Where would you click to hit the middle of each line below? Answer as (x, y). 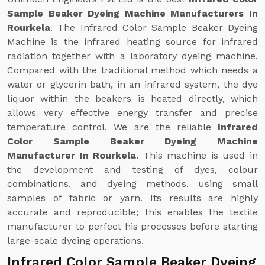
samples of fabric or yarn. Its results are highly (132, 198)
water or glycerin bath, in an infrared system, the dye (132, 84)
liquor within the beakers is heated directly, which (132, 98)
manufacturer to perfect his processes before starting (132, 226)
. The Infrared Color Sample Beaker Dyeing (154, 28)
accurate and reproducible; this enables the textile (132, 212)
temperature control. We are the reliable (112, 127)
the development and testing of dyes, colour (132, 169)
